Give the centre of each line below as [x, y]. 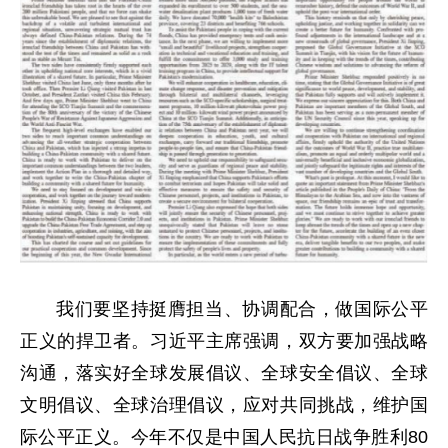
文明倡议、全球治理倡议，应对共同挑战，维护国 [224, 405]
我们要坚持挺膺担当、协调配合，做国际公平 [242, 309]
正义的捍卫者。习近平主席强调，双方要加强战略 [224, 341]
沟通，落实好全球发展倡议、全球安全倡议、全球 [224, 373]
